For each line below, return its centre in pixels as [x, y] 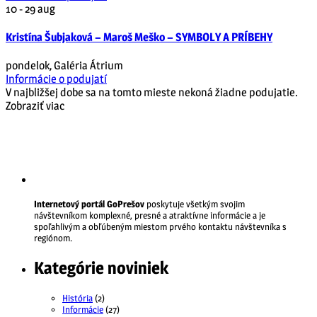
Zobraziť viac [35, 106]
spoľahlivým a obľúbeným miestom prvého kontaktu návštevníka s [160, 227]
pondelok [28, 66]
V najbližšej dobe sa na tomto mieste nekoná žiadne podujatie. [152, 93]
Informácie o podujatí [56, 79]
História [77, 298]
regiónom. [53, 238]
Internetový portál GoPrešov [89, 204]
